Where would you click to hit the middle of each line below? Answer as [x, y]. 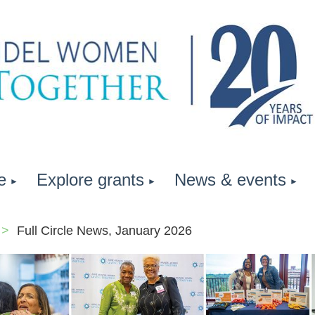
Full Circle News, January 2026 [104, 231]
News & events [230, 180]
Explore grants [90, 180]
